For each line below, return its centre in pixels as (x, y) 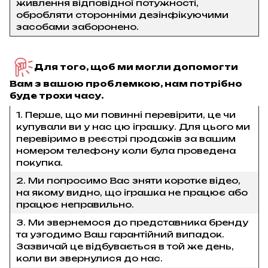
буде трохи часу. (57, 95)
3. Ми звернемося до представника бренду (132, 222)
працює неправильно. (75, 204)
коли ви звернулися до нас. (89, 258)
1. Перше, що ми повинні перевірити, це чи (126, 115)
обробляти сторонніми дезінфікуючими (122, 15)
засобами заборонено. (77, 27)
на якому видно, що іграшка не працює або (132, 192)
